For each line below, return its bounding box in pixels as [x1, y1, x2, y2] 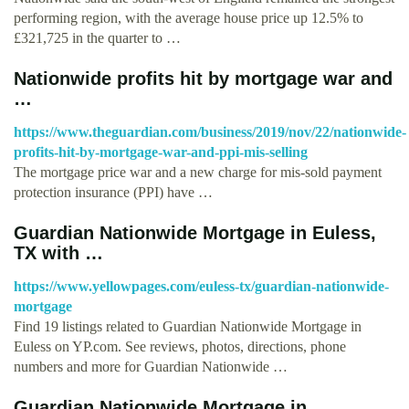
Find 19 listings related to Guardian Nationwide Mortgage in [14, 318, 362, 334]
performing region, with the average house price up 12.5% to [14, 9, 363, 26]
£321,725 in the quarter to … [14, 29, 181, 46]
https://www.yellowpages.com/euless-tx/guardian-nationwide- [14, 278, 389, 294]
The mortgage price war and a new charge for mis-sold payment [14, 163, 382, 180]
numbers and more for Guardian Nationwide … [14, 358, 288, 374]
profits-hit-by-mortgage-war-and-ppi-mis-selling [14, 143, 308, 160]
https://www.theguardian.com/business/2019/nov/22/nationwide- [14, 123, 406, 140]
